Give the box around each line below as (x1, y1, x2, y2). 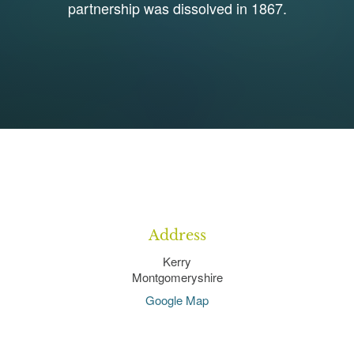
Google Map (145, 291, 209, 308)
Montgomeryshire (131, 268, 223, 285)
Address (148, 226, 206, 244)
